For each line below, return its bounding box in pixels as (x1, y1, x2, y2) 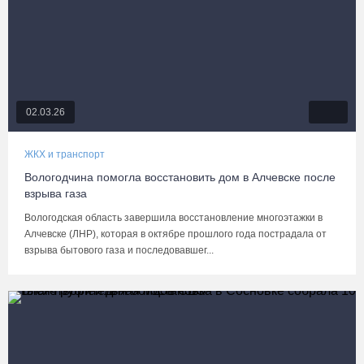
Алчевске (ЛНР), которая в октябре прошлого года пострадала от (24, 228, 327, 240)
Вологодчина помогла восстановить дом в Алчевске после (24, 171, 336, 184)
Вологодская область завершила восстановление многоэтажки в (24, 212, 323, 223)
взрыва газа (24, 187, 87, 200)
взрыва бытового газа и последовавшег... (24, 245, 214, 256)
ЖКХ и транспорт (24, 149, 105, 160)
